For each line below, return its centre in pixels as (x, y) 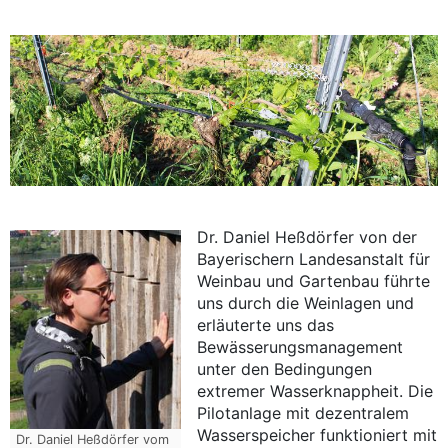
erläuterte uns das (266, 324)
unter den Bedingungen (285, 368)
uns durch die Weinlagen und (306, 302)
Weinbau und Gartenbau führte (314, 280)
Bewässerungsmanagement (300, 346)
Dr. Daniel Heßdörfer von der (307, 236)
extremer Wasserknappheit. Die (315, 390)
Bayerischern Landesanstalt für (314, 258)
